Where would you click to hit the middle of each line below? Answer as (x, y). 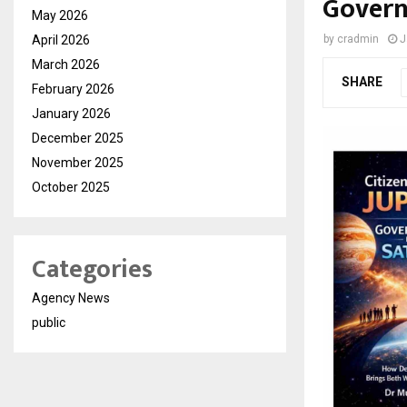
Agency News (71, 298)
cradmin (358, 40)
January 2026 (71, 114)
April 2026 (61, 40)
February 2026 (73, 89)
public (49, 323)
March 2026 (66, 65)
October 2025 (71, 188)
